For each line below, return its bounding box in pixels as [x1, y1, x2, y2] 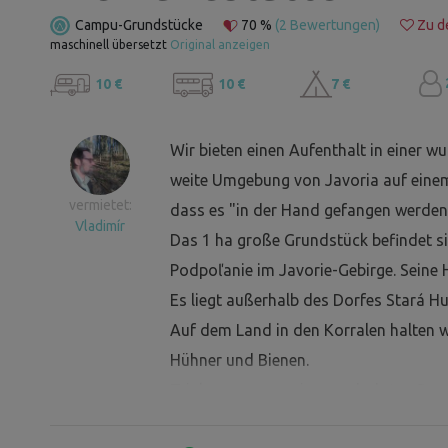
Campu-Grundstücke [75, 17, 203, 33]
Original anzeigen [170, 38, 270, 51]
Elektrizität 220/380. [170, 411, 315, 430]
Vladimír [75, 218, 125, 235]
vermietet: [68, 197, 132, 214]
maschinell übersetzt [50, 38, 170, 51]
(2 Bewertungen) [275, 17, 380, 33]
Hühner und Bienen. [170, 351, 309, 370]
